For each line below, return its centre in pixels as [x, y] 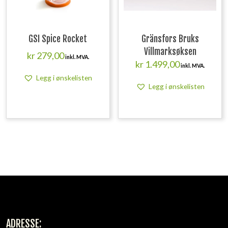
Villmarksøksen [170, 52]
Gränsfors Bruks [170, 39]
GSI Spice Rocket [58, 39]
